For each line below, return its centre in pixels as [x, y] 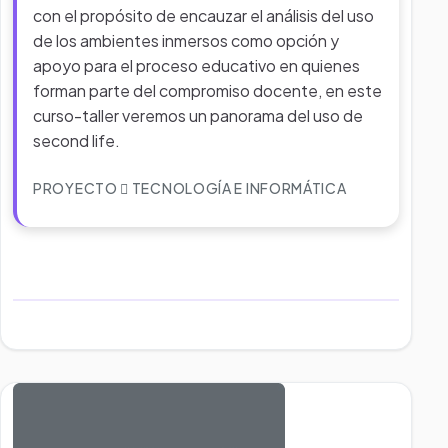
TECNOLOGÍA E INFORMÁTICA [238, 188]
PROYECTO [77, 188]
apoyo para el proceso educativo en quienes [196, 65]
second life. [76, 140]
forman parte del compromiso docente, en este [207, 90]
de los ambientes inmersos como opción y [186, 40]
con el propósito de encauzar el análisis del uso [203, 15]
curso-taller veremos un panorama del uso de [198, 115]
